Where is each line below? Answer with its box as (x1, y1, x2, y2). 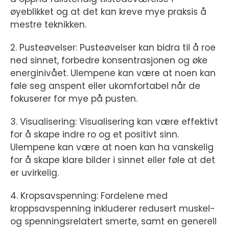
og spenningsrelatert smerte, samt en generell (10, 215, 217, 228)
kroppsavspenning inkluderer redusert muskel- (10, 202, 215, 215)
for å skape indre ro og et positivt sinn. (10, 128, 179, 141)
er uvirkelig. (10, 167, 59, 179)
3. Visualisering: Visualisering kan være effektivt (10, 116, 218, 128)
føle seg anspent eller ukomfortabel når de (10, 80, 200, 93)
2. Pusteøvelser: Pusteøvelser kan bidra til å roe (10, 41, 216, 54)
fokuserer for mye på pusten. (10, 93, 138, 105)
